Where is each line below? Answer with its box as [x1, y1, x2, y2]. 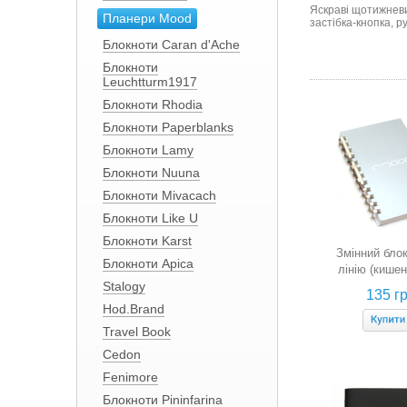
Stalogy [102, 279, 145, 293]
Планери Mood [102, 11, 192, 25]
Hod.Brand [102, 302, 164, 316]
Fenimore [102, 370, 158, 384]
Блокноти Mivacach [102, 188, 216, 203]
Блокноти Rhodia [102, 97, 203, 112]
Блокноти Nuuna [102, 165, 200, 180]
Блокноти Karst [102, 233, 192, 248]
